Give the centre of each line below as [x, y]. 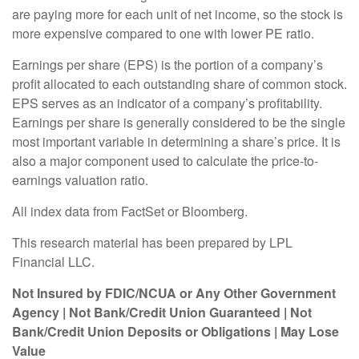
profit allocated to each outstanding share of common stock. [179, 84]
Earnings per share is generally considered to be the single [179, 123]
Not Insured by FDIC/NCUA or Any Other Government [174, 293]
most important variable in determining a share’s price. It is [176, 142]
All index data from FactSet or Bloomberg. [130, 212]
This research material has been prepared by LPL [152, 243]
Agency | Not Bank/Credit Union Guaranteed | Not [162, 313]
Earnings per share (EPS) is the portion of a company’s [167, 65]
